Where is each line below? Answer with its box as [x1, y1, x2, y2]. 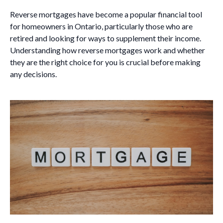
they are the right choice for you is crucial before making [10, 57, 201, 67]
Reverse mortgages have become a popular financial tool [10, 9, 202, 19]
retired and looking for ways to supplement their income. [10, 33, 201, 43]
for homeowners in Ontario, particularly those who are [10, 21, 193, 31]
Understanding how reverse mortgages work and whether [10, 45, 205, 55]
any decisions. [10, 69, 57, 79]
